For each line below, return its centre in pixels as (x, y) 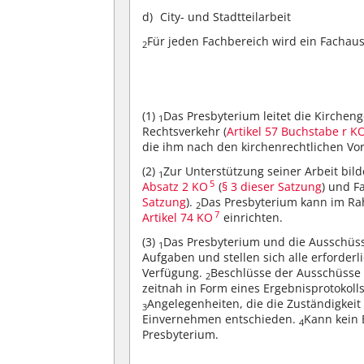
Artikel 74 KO (178, 217)
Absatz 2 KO (175, 186)
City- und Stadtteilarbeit (226, 16)
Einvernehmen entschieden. (221, 319)
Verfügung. (174, 273)
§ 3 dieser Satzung (272, 186)
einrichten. (252, 217)
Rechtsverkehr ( (185, 131)
